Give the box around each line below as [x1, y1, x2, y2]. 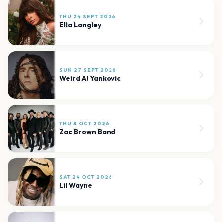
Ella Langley [59, 20, 101, 30]
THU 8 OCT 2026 [59, 120, 110, 127]
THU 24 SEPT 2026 [59, 13, 116, 20]
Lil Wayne [59, 181, 92, 190]
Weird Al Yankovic [59, 74, 121, 83]
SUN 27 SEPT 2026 [59, 67, 116, 74]
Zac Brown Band [59, 127, 115, 137]
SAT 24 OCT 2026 [59, 174, 112, 181]
